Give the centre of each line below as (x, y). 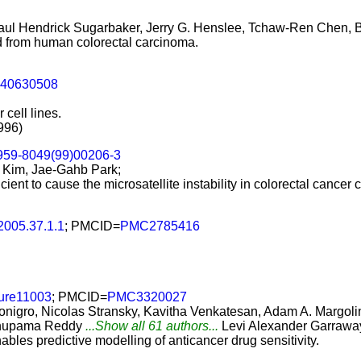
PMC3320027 (147, 297)
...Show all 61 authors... (152, 326)
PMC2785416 (160, 226)
